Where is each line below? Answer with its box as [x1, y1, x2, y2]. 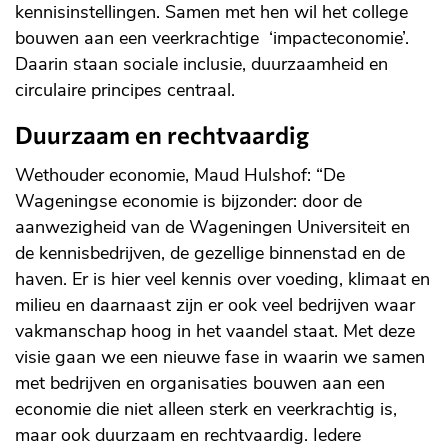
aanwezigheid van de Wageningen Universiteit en [15, 215, 410, 240]
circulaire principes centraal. [15, 78, 235, 103]
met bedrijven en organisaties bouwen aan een [15, 371, 385, 396]
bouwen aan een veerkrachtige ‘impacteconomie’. [15, 26, 409, 51]
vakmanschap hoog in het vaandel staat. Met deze [15, 319, 415, 344]
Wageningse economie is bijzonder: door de [15, 189, 362, 214]
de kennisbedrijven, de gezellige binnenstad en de [15, 241, 405, 266]
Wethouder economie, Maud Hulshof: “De [15, 163, 345, 188]
